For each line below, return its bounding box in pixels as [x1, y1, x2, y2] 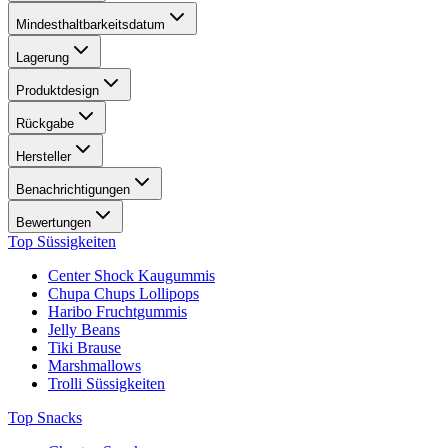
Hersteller [16, 149, 71, 165]
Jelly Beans [48, 321, 120, 339]
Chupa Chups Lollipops [48, 285, 199, 303]
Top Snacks [8, 409, 82, 427]
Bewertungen [16, 215, 91, 231]
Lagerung [16, 50, 69, 66]
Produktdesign [16, 83, 99, 99]
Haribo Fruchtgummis [48, 303, 187, 321]
